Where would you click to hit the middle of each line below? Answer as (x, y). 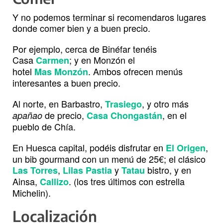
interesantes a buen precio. (66, 83)
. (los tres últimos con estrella (127, 181)
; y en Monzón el (102, 60)
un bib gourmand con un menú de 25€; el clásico (109, 159)
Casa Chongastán (124, 116)
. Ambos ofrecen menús (135, 71)
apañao (27, 115)
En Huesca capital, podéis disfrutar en (89, 148)
